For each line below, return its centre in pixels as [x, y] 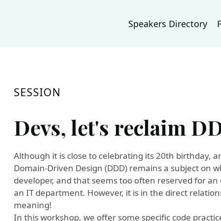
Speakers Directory [168, 24]
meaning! [33, 205]
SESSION [37, 92]
